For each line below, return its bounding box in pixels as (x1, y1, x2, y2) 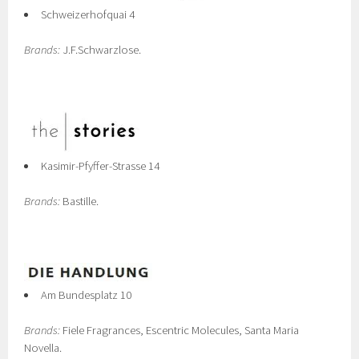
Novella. (24, 341, 63, 355)
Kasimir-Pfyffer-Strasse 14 (41, 159, 159, 173)
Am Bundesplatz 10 (41, 288, 131, 302)
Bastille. (60, 194, 99, 208)
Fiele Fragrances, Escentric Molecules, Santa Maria (60, 323, 300, 337)
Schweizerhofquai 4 (41, 7, 135, 22)
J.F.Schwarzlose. (60, 42, 142, 57)
